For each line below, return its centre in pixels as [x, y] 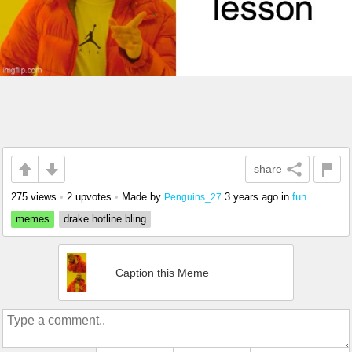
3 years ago [251, 197]
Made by [143, 197]
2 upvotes [89, 197]
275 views [34, 197]
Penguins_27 [193, 197]
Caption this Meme [162, 273]
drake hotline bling [105, 219]
